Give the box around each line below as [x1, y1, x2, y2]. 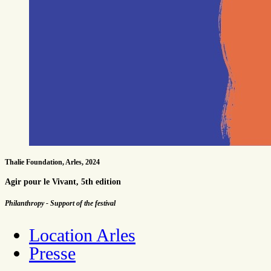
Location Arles [29, 224, 135, 245]
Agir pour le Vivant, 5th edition [5, 177, 121, 186]
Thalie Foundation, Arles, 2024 [5, 157, 100, 166]
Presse [29, 243, 76, 263]
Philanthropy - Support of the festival [5, 198, 116, 207]
